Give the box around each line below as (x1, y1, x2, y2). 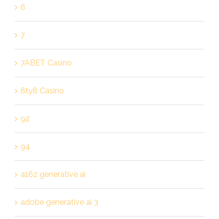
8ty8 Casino (20, 86, 64, 95)
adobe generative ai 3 (20, 197, 98, 207)
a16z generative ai (20, 169, 86, 179)
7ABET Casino (20, 58, 72, 67)
